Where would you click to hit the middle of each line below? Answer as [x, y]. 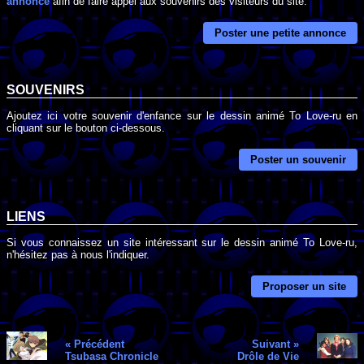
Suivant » [276, 344]
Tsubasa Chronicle [111, 356]
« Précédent [94, 344]
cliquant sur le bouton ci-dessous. [86, 128]
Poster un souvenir [298, 160]
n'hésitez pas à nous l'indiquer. [78, 254]
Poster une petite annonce [280, 33]
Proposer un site [304, 286]
